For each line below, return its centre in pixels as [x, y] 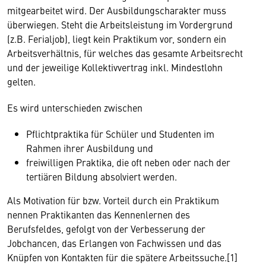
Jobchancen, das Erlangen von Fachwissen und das [114, 243]
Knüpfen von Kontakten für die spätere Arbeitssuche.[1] [123, 257]
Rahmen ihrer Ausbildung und [90, 148]
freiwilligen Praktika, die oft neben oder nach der [128, 162]
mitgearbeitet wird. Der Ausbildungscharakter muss [117, 10]
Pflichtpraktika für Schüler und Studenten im [120, 134]
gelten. [21, 81]
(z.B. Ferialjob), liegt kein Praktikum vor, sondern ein [117, 39]
